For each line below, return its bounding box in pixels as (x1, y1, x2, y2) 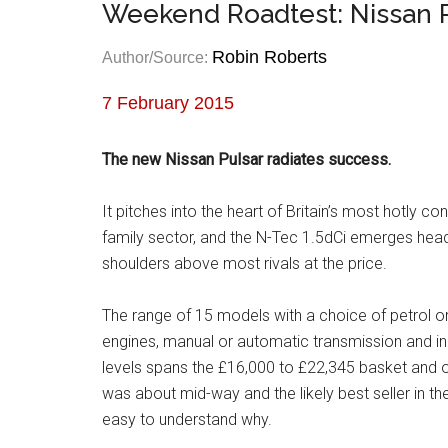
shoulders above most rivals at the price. (102, 254, 387, 273)
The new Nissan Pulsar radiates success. (102, 150, 391, 169)
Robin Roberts (212, 47, 327, 67)
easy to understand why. (102, 410, 272, 429)
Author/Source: (102, 49, 212, 66)
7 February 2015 (102, 93, 234, 113)
